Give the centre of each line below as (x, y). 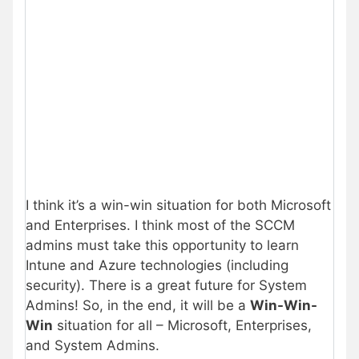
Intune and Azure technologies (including (157, 265)
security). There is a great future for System (166, 285)
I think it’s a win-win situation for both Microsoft (178, 205)
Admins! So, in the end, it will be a (138, 305)
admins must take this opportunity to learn (162, 245)
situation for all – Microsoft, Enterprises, (182, 325)
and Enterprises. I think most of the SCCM (160, 225)
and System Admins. (93, 345)
